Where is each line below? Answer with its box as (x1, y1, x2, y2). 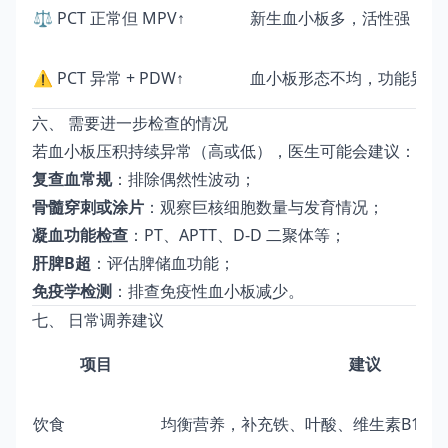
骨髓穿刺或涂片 (32, 195, 144, 218)
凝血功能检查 (32, 223, 128, 246)
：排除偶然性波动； (112, 167, 256, 190)
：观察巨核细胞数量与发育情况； (144, 195, 384, 218)
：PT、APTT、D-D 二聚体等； (128, 223, 346, 246)
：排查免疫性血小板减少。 (112, 279, 304, 302)
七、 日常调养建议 (32, 308, 164, 331)
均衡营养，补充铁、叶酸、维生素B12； (161, 412, 445, 435)
